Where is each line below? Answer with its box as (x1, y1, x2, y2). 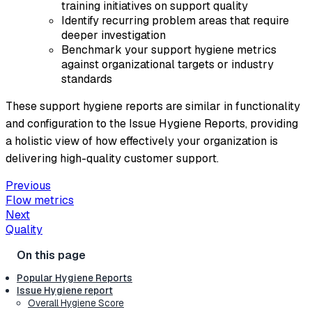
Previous (6, 178, 51, 193)
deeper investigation (61, 27, 166, 42)
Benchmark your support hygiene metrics (61, 42, 276, 57)
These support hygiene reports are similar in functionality (6, 98, 300, 114)
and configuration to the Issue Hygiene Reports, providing (6, 116, 298, 131)
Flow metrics (6, 192, 74, 208)
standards (61, 71, 112, 86)
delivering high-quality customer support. (6, 150, 219, 166)
